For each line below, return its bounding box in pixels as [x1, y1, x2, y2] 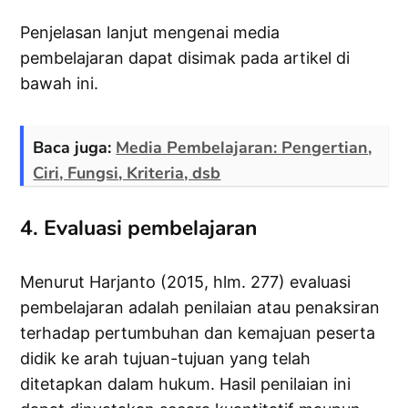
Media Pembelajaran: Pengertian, [116, 137, 372, 159]
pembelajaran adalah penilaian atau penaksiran [20, 298, 381, 318]
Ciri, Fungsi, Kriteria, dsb [33, 162, 221, 185]
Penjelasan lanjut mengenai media [20, 23, 280, 43]
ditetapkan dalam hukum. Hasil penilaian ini [20, 374, 352, 394]
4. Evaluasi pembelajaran [20, 213, 258, 243]
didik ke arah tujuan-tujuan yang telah [20, 349, 311, 369]
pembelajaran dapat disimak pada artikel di [20, 48, 351, 68]
